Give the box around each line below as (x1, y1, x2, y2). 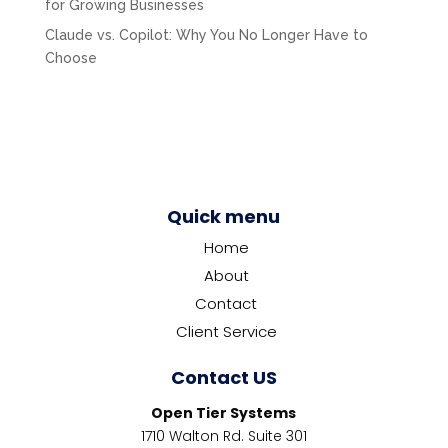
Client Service (175, 320, 277, 342)
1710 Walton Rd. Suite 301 (140, 425, 307, 446)
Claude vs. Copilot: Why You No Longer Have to (44, 26, 368, 43)
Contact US (170, 364, 277, 390)
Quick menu (167, 203, 281, 229)
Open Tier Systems (151, 402, 297, 423)
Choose (44, 49, 97, 66)
